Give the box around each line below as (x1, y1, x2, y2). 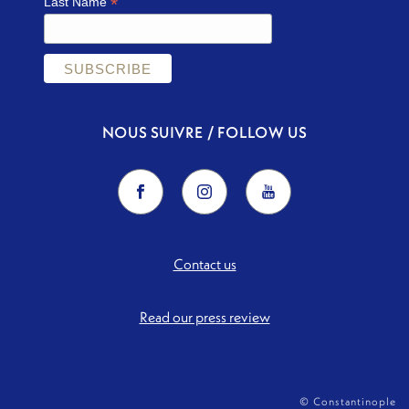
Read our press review (139, 308, 270, 327)
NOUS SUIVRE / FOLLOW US (102, 123, 307, 142)
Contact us (173, 255, 236, 274)
